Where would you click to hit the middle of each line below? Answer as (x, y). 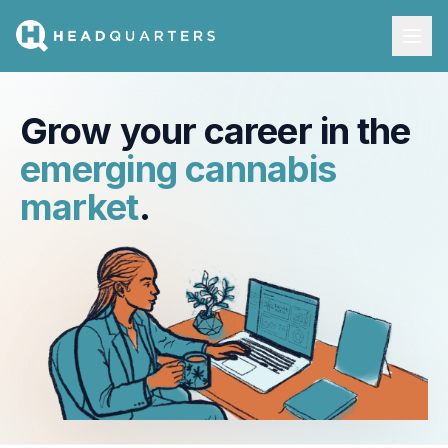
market (79, 207)
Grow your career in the (215, 131)
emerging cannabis (178, 169)
